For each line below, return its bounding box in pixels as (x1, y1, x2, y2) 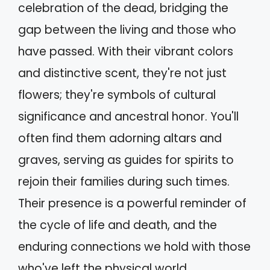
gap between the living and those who (18, 22, 236, 39)
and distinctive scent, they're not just (18, 65, 227, 82)
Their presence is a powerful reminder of (18, 195, 246, 212)
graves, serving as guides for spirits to (18, 152, 234, 169)
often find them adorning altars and (18, 130, 222, 147)
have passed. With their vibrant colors (18, 43, 233, 60)
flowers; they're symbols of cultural (18, 87, 216, 104)
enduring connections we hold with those (18, 239, 251, 256)
